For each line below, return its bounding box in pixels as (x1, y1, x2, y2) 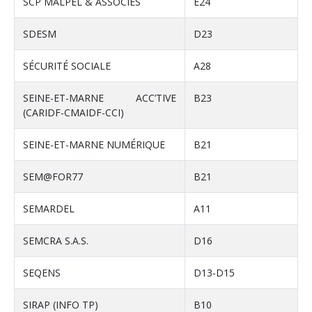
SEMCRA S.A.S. (23, 234, 88, 248)
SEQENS (23, 266, 61, 280)
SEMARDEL (23, 202, 75, 216)
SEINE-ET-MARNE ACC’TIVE (23, 91, 176, 105)
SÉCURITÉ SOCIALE (23, 59, 111, 73)
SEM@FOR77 (23, 170, 83, 184)
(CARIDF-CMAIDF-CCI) (23, 106, 124, 120)
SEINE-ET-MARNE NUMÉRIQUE (23, 138, 165, 152)
